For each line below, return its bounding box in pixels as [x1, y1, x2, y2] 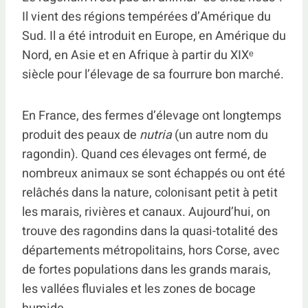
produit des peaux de [22, 126, 140, 144]
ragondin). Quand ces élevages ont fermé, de [22, 145, 267, 164]
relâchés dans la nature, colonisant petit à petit [22, 184, 278, 202]
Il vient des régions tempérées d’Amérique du [22, 8, 271, 26]
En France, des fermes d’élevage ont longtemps [22, 107, 281, 125]
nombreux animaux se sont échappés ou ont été [22, 164, 285, 183]
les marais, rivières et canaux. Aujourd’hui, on [22, 203, 270, 221]
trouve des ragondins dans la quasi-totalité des [22, 222, 278, 241]
